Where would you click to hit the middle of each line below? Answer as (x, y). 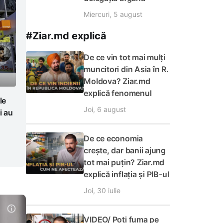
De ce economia (113, 138)
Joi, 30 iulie (102, 190)
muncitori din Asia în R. (126, 69)
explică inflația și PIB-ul (126, 174)
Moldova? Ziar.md (117, 81)
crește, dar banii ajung (125, 150)
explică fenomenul (118, 93)
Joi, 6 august (105, 109)
